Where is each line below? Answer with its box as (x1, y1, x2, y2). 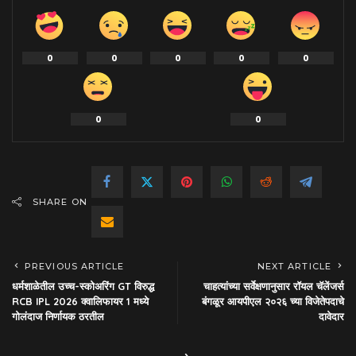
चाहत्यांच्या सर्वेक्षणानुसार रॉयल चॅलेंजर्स (203, 279, 344, 292)
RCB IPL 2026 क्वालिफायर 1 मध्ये (12, 294, 149, 308)
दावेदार (319, 309, 344, 323)
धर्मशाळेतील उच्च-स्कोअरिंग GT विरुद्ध (12, 279, 154, 292)
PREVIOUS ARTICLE (25, 260, 125, 272)
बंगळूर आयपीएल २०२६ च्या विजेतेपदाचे (202, 294, 344, 308)
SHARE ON (33, 195, 87, 207)
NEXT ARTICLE (257, 260, 331, 272)
